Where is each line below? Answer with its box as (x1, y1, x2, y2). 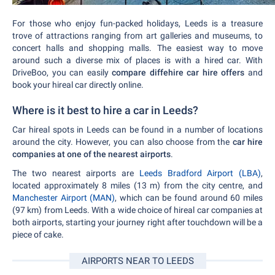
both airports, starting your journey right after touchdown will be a (12, 217, 263, 227)
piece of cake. (12, 230, 64, 239)
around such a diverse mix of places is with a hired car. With (12, 55, 263, 65)
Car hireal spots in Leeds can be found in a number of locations (12, 125, 263, 134)
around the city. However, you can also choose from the (12, 137, 233, 147)
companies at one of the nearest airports (12, 149, 171, 159)
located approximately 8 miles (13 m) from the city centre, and (12, 180, 263, 190)
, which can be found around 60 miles (115, 193, 263, 203)
